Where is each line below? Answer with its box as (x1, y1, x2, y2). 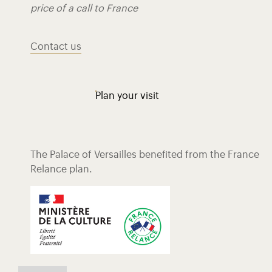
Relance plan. (30, 165, 92, 174)
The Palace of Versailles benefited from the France (30, 150, 259, 160)
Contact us (30, 42, 81, 52)
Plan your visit (95, 91, 159, 101)
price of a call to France (30, 4, 138, 13)
